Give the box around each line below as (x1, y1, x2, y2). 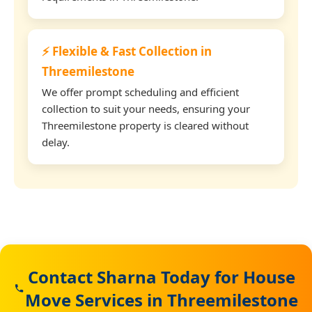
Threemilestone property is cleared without (42, 118, 249, 132)
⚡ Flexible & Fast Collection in (42, 42, 212, 59)
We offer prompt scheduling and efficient (42, 84, 239, 99)
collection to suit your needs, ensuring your (42, 101, 250, 116)
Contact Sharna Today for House (27, 265, 295, 288)
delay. (42, 134, 70, 149)
